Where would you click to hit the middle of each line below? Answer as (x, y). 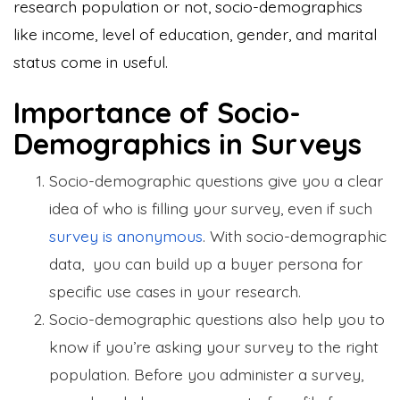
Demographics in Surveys (187, 143)
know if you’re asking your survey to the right (214, 346)
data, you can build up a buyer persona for (206, 263)
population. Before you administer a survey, (206, 374)
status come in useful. (93, 61)
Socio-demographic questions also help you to (217, 318)
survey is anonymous (126, 235)
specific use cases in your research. (177, 291)
